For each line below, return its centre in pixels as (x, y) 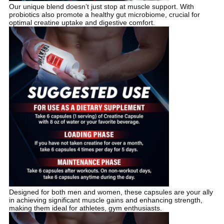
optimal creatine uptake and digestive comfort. (82, 23)
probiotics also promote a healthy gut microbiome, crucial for (104, 15)
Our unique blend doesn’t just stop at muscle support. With (101, 7)
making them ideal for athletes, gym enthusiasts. (85, 208)
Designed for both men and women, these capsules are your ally (111, 192)
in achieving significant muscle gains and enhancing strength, (105, 200)
